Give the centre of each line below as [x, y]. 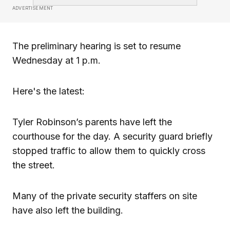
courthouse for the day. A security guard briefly [112, 136]
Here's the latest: [49, 91]
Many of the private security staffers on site [105, 196]
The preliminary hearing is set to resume [97, 46]
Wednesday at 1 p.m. [56, 60]
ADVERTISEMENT [33, 8]
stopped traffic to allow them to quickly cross [109, 150]
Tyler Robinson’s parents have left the [92, 122]
